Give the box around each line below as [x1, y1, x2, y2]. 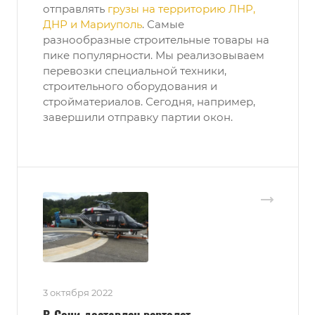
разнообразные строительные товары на [43, 33, 269, 47]
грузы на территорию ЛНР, [108, 2, 255, 16]
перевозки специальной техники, [43, 64, 226, 78]
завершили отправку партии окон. [43, 110, 233, 124]
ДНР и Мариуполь [43, 18, 142, 32]
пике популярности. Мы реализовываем [43, 49, 264, 63]
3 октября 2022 [43, 287, 112, 299]
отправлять [43, 2, 108, 16]
